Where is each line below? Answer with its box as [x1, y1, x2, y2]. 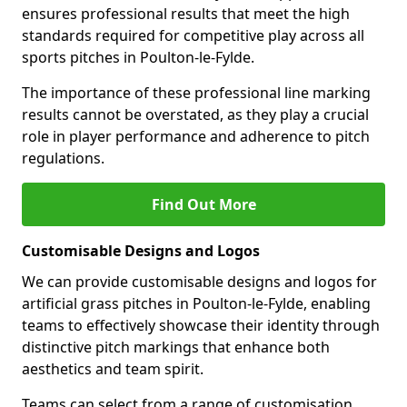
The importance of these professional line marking [22, 83, 371, 103]
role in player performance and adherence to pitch [22, 126, 370, 146]
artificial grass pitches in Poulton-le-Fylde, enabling [22, 293, 371, 313]
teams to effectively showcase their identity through [22, 315, 380, 335]
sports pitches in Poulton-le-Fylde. [22, 47, 254, 67]
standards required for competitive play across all [22, 25, 364, 45]
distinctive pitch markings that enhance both [22, 337, 330, 357]
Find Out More [151, 194, 256, 214]
